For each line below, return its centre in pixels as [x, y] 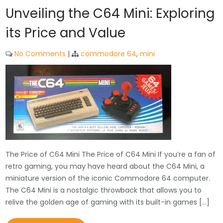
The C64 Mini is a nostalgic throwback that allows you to [104, 190]
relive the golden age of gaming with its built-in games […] [108, 202]
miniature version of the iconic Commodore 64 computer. [108, 178]
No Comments [40, 54]
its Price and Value [66, 33]
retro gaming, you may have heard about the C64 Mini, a [105, 166]
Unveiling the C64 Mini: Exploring [110, 13]
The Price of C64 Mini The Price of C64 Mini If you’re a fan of [111, 154]
